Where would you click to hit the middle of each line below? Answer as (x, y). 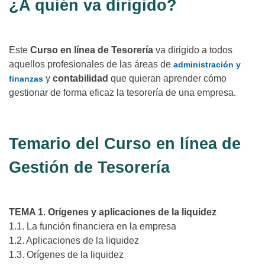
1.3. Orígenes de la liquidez (66, 255)
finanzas (26, 79)
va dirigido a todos (193, 50)
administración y (207, 65)
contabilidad (80, 79)
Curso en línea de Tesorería (92, 50)
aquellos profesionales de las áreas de (91, 64)
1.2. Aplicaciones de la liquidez (74, 241)
